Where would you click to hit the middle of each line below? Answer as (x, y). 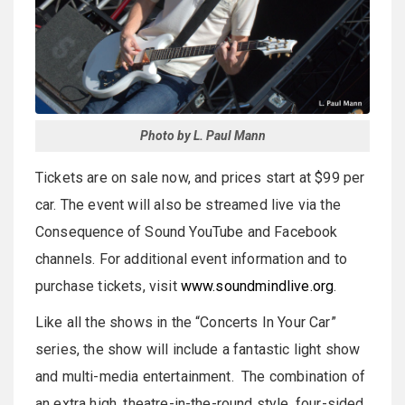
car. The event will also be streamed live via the (188, 205)
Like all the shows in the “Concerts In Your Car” (186, 323)
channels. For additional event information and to (191, 259)
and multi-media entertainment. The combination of (201, 377)
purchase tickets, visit (108, 287)
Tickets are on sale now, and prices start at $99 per (200, 178)
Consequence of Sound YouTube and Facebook (187, 232)
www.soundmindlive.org (257, 287)
